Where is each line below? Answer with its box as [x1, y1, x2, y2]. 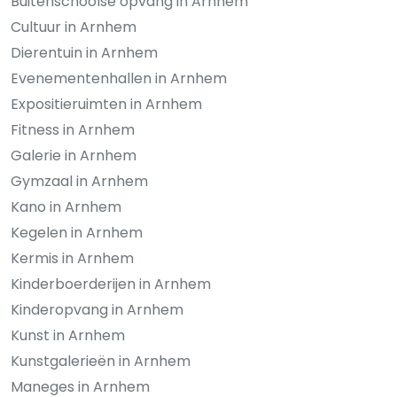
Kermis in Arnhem [11, 247, 134, 269]
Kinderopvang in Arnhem [11, 299, 183, 320]
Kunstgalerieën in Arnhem [11, 350, 191, 371]
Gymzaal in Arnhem [11, 170, 148, 191]
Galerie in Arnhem [11, 144, 136, 166]
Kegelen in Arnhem [11, 222, 143, 243]
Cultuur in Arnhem [11, 16, 136, 37]
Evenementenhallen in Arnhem [11, 67, 227, 89]
